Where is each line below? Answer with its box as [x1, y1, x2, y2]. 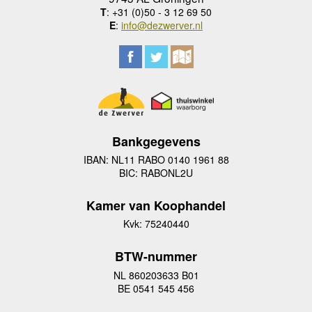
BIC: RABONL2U [119, 166, 193, 180]
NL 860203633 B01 [113, 267, 199, 282]
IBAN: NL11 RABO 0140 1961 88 [83, 153, 229, 166]
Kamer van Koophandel [86, 196, 226, 215]
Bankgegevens [111, 132, 201, 150]
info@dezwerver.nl [121, 17, 203, 32]
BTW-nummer [115, 247, 197, 266]
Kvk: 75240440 [123, 217, 189, 231]
